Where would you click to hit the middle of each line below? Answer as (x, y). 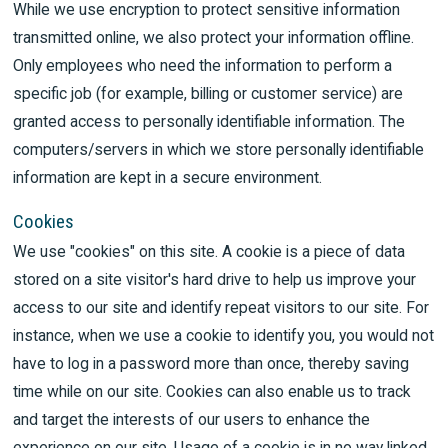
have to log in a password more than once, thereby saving (211, 363)
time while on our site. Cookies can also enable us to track (212, 391)
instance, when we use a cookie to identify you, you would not (224, 335)
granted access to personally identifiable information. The (209, 122)
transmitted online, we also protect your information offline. (214, 38)
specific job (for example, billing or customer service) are (208, 94)
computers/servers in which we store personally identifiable (219, 150)
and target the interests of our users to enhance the (192, 419)
